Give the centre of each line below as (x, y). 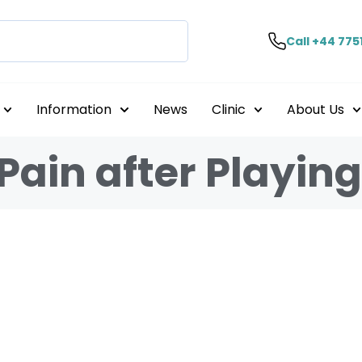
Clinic (228, 109)
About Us (315, 109)
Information (74, 109)
